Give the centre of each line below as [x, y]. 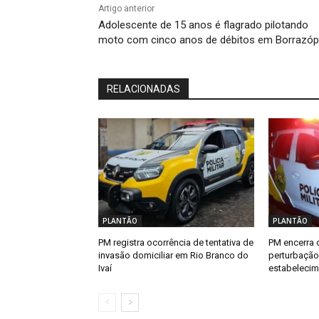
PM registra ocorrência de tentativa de [176, 243]
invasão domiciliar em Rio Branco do [173, 256]
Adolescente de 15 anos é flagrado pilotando [203, 25]
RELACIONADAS [143, 89]
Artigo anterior [126, 9]
